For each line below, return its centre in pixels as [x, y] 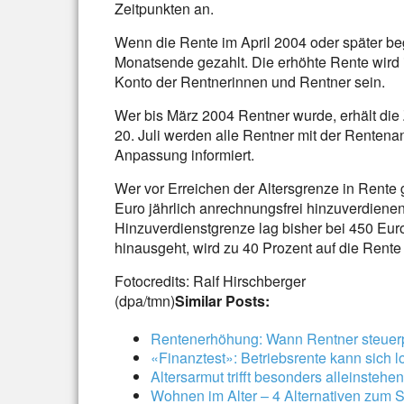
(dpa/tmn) [145, 301]
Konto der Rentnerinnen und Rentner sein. [250, 82]
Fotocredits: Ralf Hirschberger [210, 281]
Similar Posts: [222, 301]
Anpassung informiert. [184, 155]
